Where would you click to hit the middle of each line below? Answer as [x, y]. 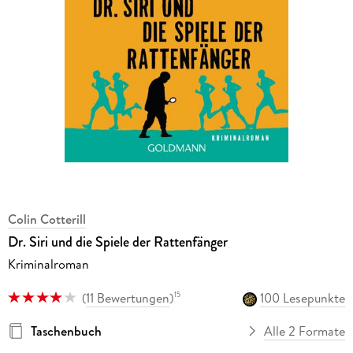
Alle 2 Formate [305, 331]
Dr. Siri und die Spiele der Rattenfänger [117, 242]
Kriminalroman [48, 264]
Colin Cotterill [46, 219]
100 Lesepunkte [303, 297]
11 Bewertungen [127, 297]
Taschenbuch [66, 331]
